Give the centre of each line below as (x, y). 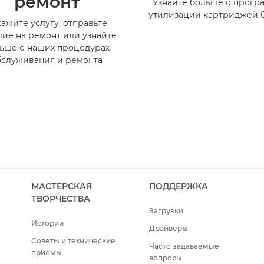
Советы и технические (73, 241)
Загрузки (166, 211)
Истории (47, 223)
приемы (47, 253)
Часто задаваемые (184, 246)
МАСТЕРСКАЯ (62, 187)
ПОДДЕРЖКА (178, 187)
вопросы (165, 258)
